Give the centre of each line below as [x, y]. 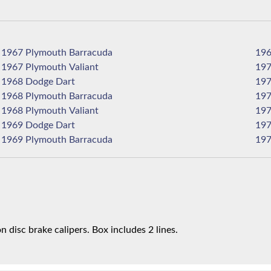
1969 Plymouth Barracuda [91, 140]
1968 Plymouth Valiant [84, 111]
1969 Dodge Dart [66, 126]
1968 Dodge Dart [66, 82]
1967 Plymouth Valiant [84, 67]
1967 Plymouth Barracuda [91, 53]
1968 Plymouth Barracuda [91, 96]
